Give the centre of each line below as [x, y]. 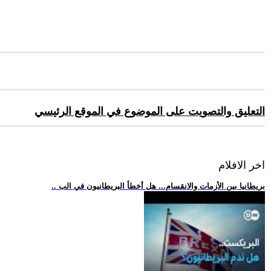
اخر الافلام [242, 165]
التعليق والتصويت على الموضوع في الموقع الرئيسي [150, 112]
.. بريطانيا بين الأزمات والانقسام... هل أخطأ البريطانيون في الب [162, 186]
